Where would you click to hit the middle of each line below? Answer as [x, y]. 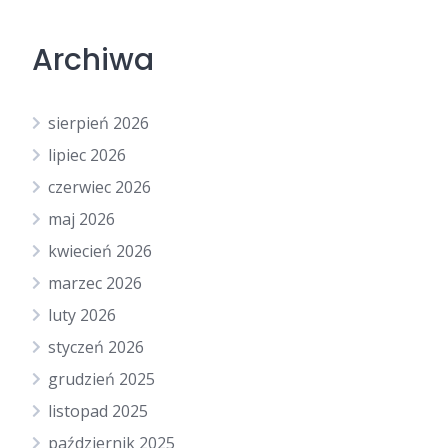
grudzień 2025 [101, 379]
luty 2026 [82, 315]
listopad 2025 [98, 411]
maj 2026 [81, 219]
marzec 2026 [95, 283]
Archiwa [93, 60]
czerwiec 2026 [99, 187]
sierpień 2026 [98, 123]
